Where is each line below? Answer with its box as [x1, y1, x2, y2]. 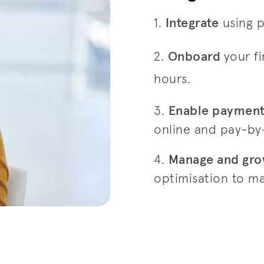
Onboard [167, 51, 224, 64]
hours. [154, 73, 191, 87]
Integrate [165, 17, 219, 31]
